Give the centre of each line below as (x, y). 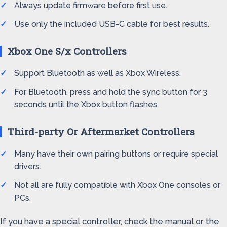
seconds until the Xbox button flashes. (86, 105)
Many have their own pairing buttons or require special (116, 154)
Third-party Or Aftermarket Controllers (101, 131)
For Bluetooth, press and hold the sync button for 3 (111, 92)
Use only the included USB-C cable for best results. (112, 24)
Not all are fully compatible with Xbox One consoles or (117, 185)
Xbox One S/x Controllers (67, 51)
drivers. (28, 166)
